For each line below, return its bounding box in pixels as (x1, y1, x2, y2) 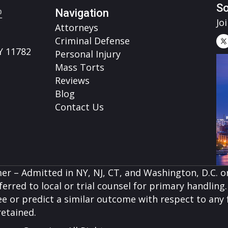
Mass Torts (54, 61, 104, 73)
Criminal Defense (54, 34, 130, 47)
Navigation (54, 6, 109, 19)
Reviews (54, 74, 90, 87)
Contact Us (54, 100, 104, 113)
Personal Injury (54, 47, 121, 60)
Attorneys (54, 21, 98, 34)
